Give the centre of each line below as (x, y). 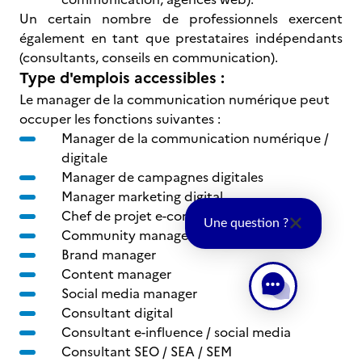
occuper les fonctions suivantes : (120, 119)
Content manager (116, 274)
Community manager (127, 235)
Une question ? (246, 223)
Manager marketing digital (142, 196)
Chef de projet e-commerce (147, 216)
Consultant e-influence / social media (176, 332)
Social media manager (129, 293)
